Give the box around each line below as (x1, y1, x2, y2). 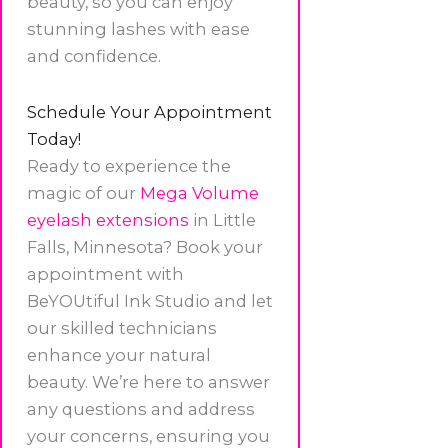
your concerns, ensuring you (27, 425, 270, 446)
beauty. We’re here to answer (27, 371, 270, 392)
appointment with (27, 263, 184, 284)
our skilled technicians (27, 317, 217, 338)
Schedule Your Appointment (27, 101, 272, 122)
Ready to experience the (27, 155, 231, 176)
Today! (27, 128, 81, 149)
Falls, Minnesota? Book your (27, 236, 263, 257)
